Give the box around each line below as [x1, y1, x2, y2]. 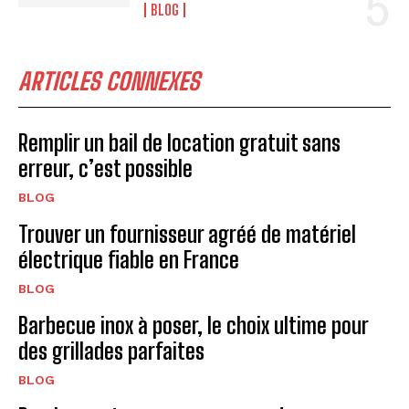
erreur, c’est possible [18, 155, 193, 183]
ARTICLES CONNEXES [18, 67, 200, 97]
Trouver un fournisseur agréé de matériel [18, 221, 356, 248]
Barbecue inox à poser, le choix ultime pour [18, 312, 369, 340]
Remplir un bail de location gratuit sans [18, 130, 341, 157]
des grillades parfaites [18, 338, 204, 365]
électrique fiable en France [18, 246, 239, 274]
